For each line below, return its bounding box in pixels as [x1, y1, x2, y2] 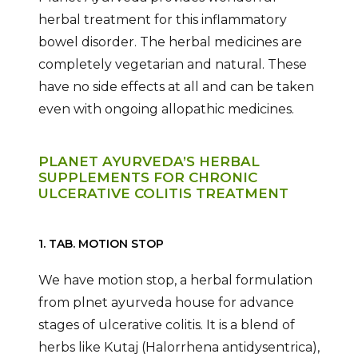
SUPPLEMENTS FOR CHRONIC [38, 169, 257, 186]
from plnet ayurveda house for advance [38, 295, 294, 311]
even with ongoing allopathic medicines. [38, 101, 294, 117]
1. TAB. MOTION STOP [38, 236, 164, 251]
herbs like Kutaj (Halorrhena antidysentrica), [38, 340, 320, 356]
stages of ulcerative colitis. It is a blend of [38, 317, 295, 333]
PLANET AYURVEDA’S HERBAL [38, 153, 260, 170]
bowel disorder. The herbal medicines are [38, 34, 302, 50]
